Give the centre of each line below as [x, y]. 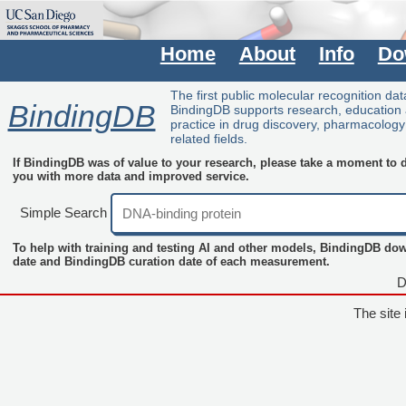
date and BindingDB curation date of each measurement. [171, 261]
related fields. [209, 139]
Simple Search [64, 212]
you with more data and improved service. [131, 177]
